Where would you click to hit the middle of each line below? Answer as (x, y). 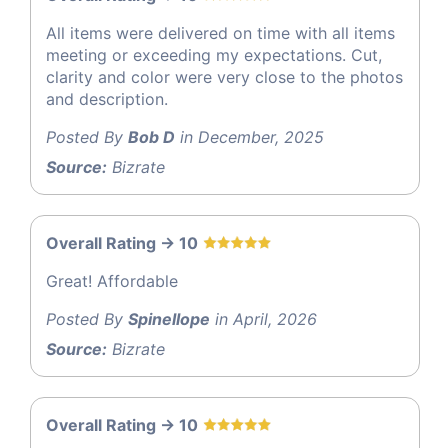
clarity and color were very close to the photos (224, 76)
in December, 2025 (249, 136)
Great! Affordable (112, 280)
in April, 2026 (263, 318)
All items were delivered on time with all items (220, 32)
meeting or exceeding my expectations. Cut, (214, 54)
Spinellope (169, 318)
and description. (107, 98)
